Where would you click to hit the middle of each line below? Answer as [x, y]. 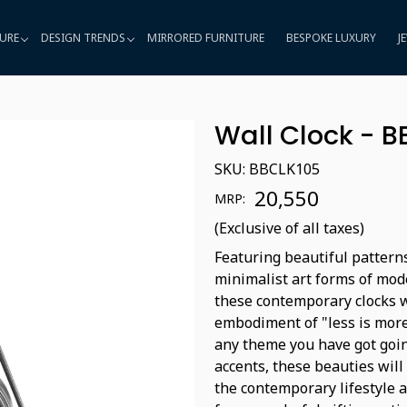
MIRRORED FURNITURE [205, 37]
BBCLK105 [284, 169]
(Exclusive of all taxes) [289, 228]
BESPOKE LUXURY [331, 37]
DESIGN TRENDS [83, 37]
